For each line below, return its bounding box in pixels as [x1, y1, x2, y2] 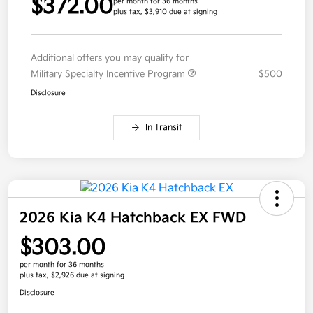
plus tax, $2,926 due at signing [20, 271, 124, 280]
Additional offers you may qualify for [31, 52, 189, 64]
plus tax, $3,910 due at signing [113, 8, 217, 17]
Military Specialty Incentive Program [31, 68, 188, 80]
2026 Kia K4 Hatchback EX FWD [20, 210, 246, 227]
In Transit [145, 122, 182, 133]
